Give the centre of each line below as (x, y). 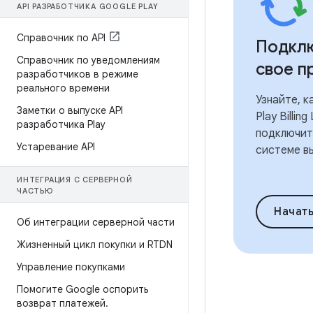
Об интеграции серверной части (96, 222)
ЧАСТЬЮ (35, 191)
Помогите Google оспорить (82, 289)
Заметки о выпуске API (70, 110)
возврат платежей (61, 303)
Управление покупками (71, 267)
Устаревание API (56, 147)
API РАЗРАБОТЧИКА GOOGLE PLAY (88, 6)
